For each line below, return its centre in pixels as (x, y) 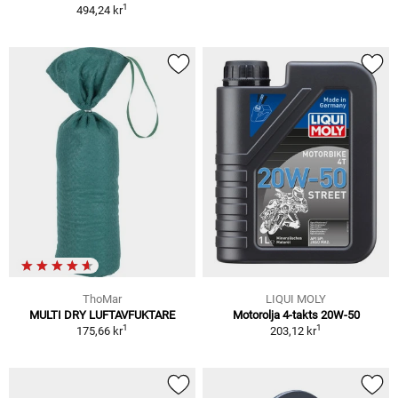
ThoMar (102, 298)
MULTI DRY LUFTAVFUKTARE (102, 314)
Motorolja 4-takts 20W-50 (296, 314)
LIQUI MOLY (296, 298)
